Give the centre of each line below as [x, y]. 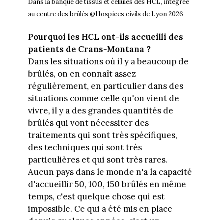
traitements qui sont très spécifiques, [102, 135]
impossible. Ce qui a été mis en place [100, 208]
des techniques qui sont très [85, 147]
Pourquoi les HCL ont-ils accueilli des [105, 37]
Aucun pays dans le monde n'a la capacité [110, 172]
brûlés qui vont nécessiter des [88, 123]
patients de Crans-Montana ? [89, 49]
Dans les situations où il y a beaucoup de [108, 61]
